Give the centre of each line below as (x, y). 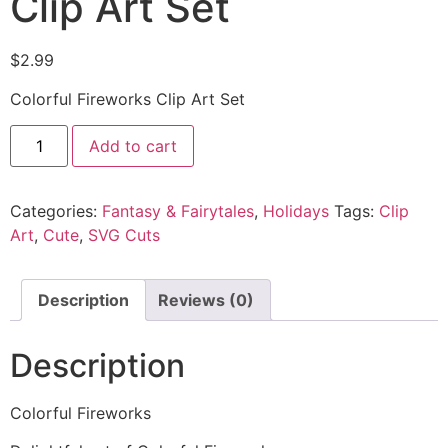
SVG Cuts (124, 235)
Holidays (296, 211)
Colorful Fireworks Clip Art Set (127, 98)
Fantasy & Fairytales (178, 211)
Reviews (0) (206, 300)
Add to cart (133, 146)
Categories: (56, 211)
